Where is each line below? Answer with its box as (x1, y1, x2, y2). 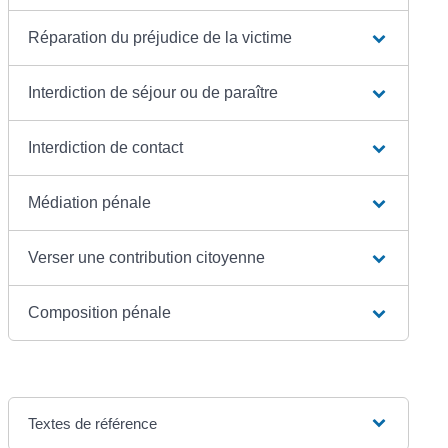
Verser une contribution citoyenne (28, 248, 266, 266)
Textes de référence (28, 414, 158, 432)
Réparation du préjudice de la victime (28, 28, 293, 46)
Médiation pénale (28, 193, 152, 211)
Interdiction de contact (28, 138, 184, 156)
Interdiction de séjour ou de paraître (28, 83, 279, 101)
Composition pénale (28, 303, 172, 321)
